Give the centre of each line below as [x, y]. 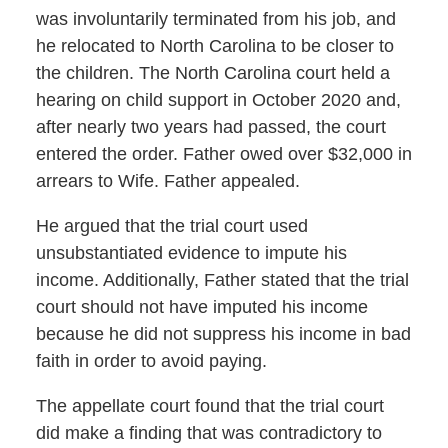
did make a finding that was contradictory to [208, 433]
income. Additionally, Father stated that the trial [222, 280]
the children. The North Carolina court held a [212, 73]
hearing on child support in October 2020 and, [218, 100]
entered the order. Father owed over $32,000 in [223, 154]
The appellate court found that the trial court [209, 406]
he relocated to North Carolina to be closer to [214, 46]
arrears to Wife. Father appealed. [167, 181]
